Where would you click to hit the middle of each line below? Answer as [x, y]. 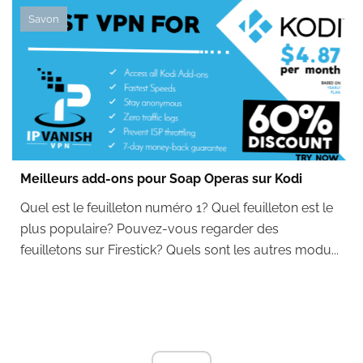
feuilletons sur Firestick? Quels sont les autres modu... [179, 250]
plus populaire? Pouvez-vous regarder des [149, 229]
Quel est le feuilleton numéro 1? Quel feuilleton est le [177, 208]
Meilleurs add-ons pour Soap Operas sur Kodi [161, 179]
